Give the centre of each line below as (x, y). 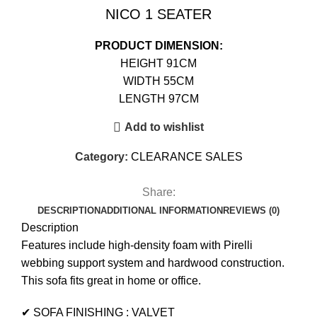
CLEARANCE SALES (186, 156)
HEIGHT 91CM (158, 63)
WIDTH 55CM (158, 81)
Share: (158, 192)
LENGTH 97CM (158, 98)
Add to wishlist (165, 127)
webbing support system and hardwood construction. (153, 263)
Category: (101, 156)
